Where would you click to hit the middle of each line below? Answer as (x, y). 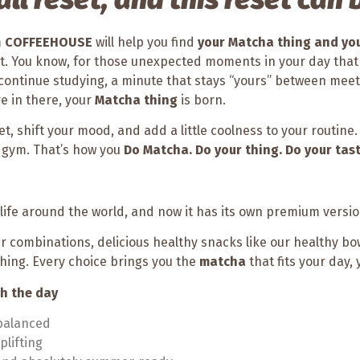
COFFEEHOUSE (49, 42)
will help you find (145, 42)
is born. (202, 100)
